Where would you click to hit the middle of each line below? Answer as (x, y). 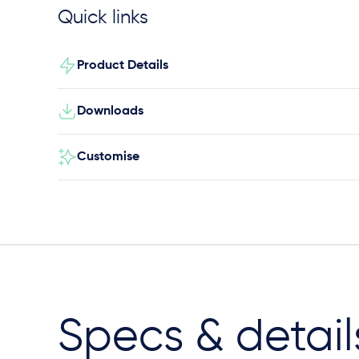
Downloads (110, 111)
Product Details (123, 66)
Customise (108, 157)
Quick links (103, 18)
